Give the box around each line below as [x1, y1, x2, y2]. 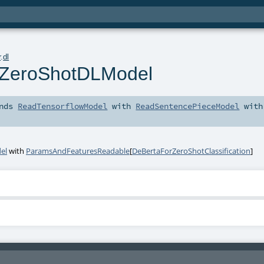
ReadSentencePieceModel [136, 101, 240, 112]
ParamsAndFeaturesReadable [26, 146, 130, 157]
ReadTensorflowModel [18, 101, 108, 112]
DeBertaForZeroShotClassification [132, 146, 251, 157]
